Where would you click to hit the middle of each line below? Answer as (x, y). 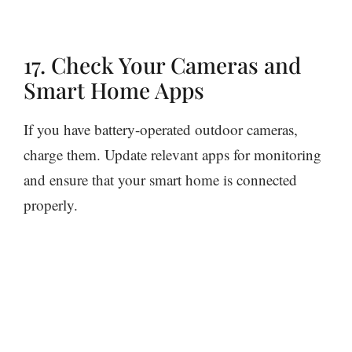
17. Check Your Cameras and (162, 65)
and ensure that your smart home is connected (160, 180)
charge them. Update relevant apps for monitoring (172, 155)
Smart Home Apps (114, 90)
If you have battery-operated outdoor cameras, (161, 130)
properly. (51, 205)
